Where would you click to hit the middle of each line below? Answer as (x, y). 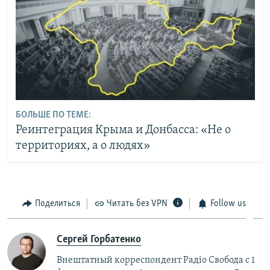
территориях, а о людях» (83, 146)
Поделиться (57, 204)
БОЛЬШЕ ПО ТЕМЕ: (53, 115)
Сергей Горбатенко (99, 239)
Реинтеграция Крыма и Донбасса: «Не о (123, 130)
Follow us (228, 204)
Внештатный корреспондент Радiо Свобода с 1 (156, 260)
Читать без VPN (137, 204)
